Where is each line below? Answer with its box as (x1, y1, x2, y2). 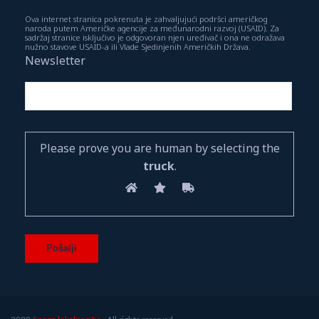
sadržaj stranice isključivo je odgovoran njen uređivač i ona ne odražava (25, 31, 285, 43)
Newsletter (25, 52, 85, 68)
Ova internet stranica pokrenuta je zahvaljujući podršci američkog (25, 13, 268, 24)
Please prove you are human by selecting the (39, 140, 280, 156)
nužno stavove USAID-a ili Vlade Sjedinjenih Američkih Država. (25, 41, 251, 52)
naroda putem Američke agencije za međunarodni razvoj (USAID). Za (25, 22, 279, 33)
